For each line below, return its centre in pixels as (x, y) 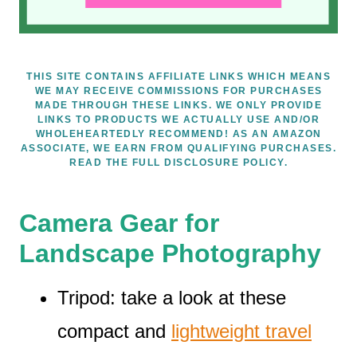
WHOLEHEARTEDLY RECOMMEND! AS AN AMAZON (178, 133)
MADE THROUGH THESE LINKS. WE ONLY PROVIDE (178, 105)
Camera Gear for (119, 223)
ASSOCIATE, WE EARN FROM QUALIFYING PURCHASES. (178, 148)
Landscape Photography (170, 253)
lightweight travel (241, 331)
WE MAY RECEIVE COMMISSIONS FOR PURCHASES (178, 90)
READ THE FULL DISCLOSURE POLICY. (178, 162)
